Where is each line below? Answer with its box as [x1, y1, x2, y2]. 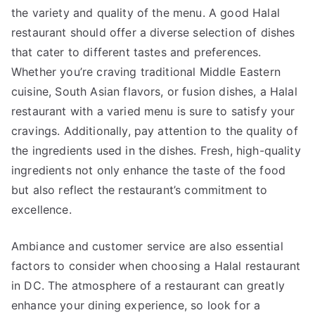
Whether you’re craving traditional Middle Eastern [11, 65, 281, 79]
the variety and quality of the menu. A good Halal [11, 6, 280, 20]
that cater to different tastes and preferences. [11, 45, 262, 59]
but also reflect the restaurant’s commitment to [11, 183, 268, 197]
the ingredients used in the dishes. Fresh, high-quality [11, 143, 301, 157]
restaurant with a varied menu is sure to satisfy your [11, 104, 295, 118]
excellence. [11, 202, 72, 217]
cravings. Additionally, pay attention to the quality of [11, 124, 298, 138]
